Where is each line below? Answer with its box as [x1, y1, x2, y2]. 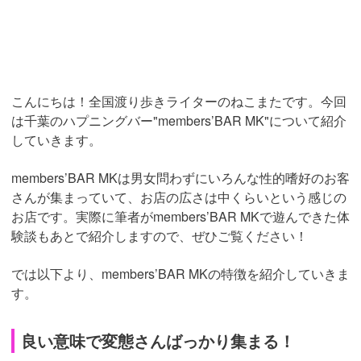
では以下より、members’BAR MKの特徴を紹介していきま [11, 264, 350, 284]
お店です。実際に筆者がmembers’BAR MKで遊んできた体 [11, 207, 350, 226]
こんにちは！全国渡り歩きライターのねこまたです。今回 [11, 92, 346, 111]
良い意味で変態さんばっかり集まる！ [21, 329, 295, 353]
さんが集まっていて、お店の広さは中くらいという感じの [11, 188, 346, 207]
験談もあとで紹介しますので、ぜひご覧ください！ [11, 226, 308, 246]
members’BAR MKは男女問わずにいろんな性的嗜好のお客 [11, 168, 350, 188]
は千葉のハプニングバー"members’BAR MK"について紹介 [11, 111, 346, 131]
